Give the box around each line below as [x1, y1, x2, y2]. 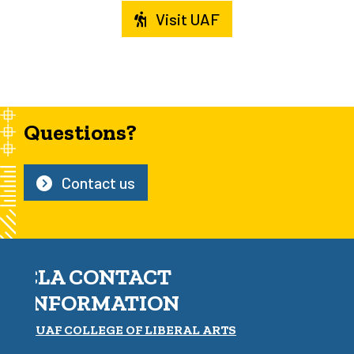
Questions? [24, 119, 137, 146]
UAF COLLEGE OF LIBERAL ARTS [36, 322, 236, 338]
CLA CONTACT [24, 264, 171, 291]
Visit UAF [153, 9, 220, 29]
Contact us [58, 173, 135, 193]
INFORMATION [24, 290, 179, 317]
